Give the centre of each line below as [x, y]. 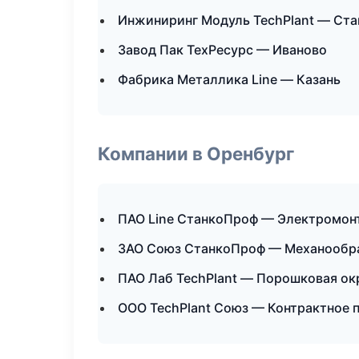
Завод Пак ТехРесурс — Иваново [222, 50]
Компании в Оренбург [196, 153]
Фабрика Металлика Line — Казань [229, 79]
